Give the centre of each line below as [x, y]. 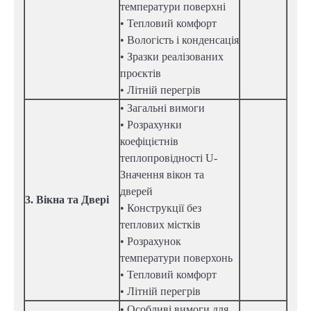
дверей [136, 192]
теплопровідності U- [169, 158]
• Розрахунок [151, 242]
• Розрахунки [151, 125]
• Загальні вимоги [162, 108]
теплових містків [160, 225]
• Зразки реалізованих [172, 57]
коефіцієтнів [149, 142]
